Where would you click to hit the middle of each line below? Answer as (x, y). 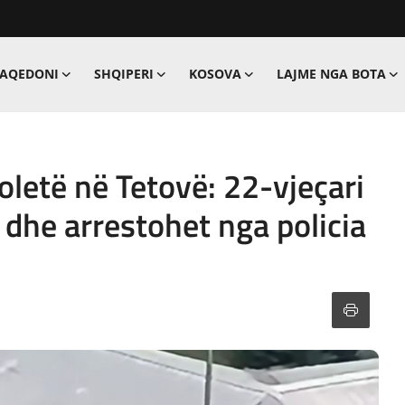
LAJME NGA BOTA (331, 74)
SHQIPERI (123, 74)
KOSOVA (215, 74)
